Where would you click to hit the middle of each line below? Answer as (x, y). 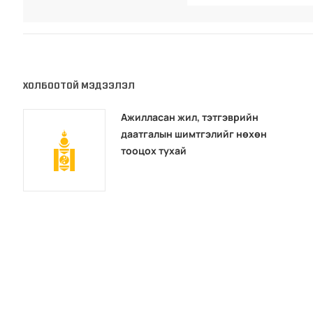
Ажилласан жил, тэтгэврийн (190, 117)
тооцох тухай (154, 151)
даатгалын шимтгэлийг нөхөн (194, 134)
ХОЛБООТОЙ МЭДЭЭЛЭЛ (79, 86)
